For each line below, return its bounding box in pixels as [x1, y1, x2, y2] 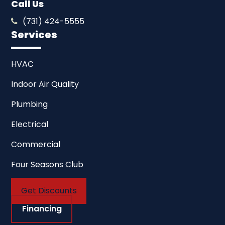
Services [11, 27, 58, 42]
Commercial [11, 138, 61, 150]
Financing [22, 203, 62, 215]
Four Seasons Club [11, 158, 84, 170]
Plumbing [11, 98, 48, 110]
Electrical [11, 118, 49, 130]
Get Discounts [21, 185, 77, 197]
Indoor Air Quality [11, 78, 79, 90]
